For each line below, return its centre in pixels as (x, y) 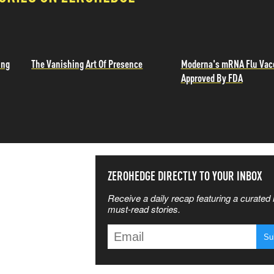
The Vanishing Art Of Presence (87, 63)
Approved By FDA (212, 77)
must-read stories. (144, 209)
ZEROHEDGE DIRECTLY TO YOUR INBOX (185, 176)
